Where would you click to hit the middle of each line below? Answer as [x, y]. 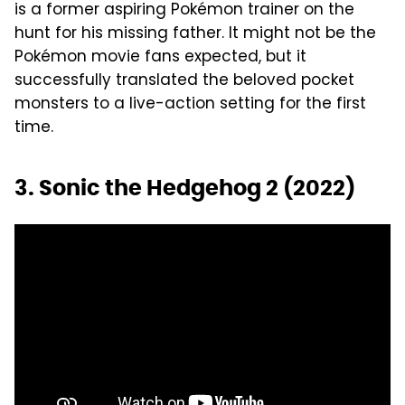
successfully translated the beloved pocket [184, 81]
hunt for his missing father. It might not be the [195, 34]
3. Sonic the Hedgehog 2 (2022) [185, 187]
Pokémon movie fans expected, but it [160, 57]
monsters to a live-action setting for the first [190, 104]
